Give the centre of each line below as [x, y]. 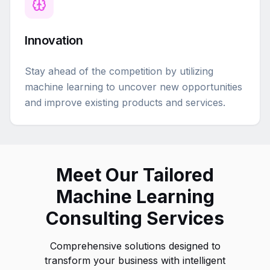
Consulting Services [135, 218]
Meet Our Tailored [135, 175]
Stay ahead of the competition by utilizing [119, 71]
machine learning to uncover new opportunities [133, 87]
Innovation [54, 40]
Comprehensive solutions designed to [135, 246]
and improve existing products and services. [125, 102]
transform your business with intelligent [135, 260]
